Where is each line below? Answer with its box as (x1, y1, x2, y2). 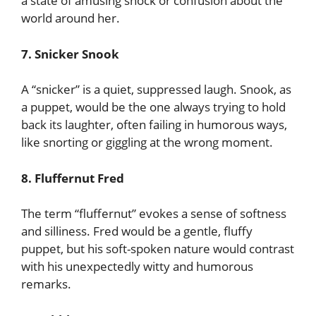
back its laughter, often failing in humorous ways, (21, 116, 287, 133)
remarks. (21, 276, 71, 292)
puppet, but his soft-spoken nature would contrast (21, 241, 294, 257)
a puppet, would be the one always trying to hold (21, 99, 286, 115)
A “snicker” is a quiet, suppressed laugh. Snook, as (21, 81, 291, 97)
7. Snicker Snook (21, 45, 119, 62)
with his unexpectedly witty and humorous (21, 258, 253, 274)
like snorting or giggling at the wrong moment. (21, 134, 273, 150)
